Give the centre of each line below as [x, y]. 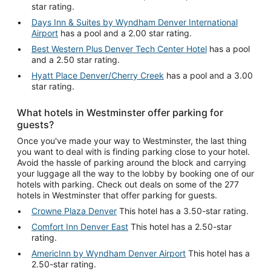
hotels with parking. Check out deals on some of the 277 [128, 184]
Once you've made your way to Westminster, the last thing [132, 140]
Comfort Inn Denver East [80, 226]
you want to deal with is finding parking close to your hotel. [133, 151]
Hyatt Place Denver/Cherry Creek [98, 75]
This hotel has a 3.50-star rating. [183, 211]
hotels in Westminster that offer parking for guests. [117, 195]
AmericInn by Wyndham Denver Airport [109, 253]
